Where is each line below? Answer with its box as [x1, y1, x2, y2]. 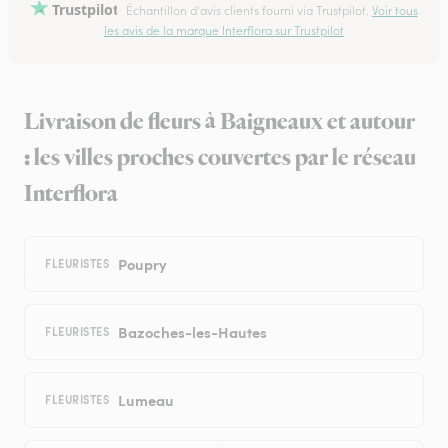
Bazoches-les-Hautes [117, 321, 267, 343]
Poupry [117, 253, 167, 275]
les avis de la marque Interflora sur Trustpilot [104, 23, 344, 39]
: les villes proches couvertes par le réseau [24, 142, 416, 175]
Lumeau [117, 389, 174, 411]
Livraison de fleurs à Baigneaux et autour [24, 106, 415, 139]
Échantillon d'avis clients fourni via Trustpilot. [122, 3, 372, 18]
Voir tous [371, 3, 418, 18]
